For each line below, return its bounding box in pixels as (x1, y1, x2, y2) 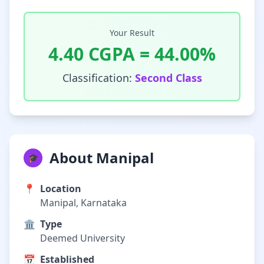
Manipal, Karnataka (40, 196, 127, 209)
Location (40, 182, 81, 195)
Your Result (110, 27, 154, 38)
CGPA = (84, 42, 154, 66)
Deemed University (40, 232, 125, 245)
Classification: (62, 71, 135, 85)
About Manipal (49, 148, 154, 167)
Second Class (134, 71, 202, 85)
